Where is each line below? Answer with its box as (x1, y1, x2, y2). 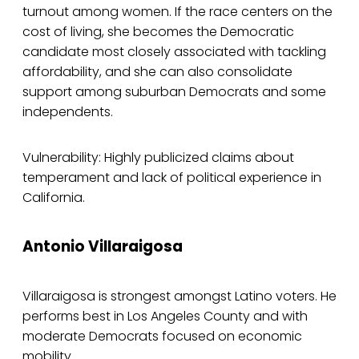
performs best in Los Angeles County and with (22, 307, 308, 326)
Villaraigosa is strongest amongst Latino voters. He (22, 287, 337, 306)
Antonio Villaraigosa (22, 236, 183, 258)
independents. (22, 102, 116, 121)
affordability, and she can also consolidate (22, 62, 292, 81)
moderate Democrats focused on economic (22, 327, 302, 346)
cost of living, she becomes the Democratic (22, 22, 294, 41)
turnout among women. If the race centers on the (22, 2, 333, 21)
